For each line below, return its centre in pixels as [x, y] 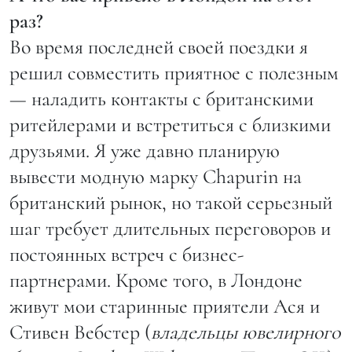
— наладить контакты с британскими [161, 98]
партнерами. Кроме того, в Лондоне [156, 280]
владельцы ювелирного [246, 332]
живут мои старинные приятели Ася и [165, 306]
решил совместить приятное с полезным [174, 72]
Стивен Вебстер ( [80, 332]
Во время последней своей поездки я [159, 46]
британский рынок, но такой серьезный [171, 202]
